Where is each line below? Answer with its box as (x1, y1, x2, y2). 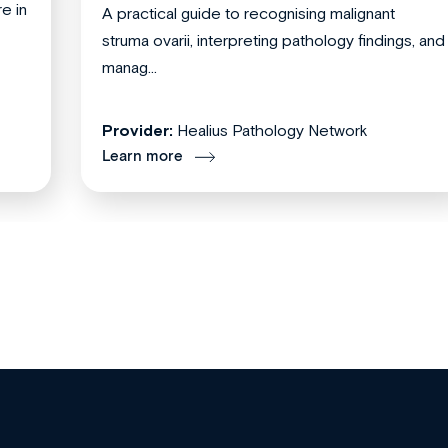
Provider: (102, 121, 173, 140)
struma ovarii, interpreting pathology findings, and (102, 31, 445, 50)
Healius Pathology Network (177, 121, 368, 140)
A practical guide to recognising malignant (102, 4, 395, 23)
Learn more (102, 147, 183, 167)
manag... (102, 58, 157, 77)
